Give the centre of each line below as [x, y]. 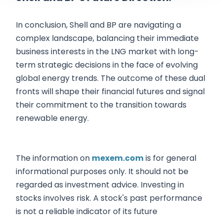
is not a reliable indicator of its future [87, 212]
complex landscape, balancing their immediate [107, 38]
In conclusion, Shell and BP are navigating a [98, 25]
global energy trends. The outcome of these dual [110, 78]
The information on [54, 158]
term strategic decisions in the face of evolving [107, 65]
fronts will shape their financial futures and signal [110, 92]
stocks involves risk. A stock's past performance [109, 198]
